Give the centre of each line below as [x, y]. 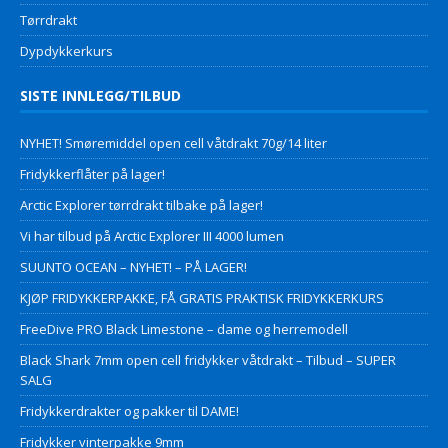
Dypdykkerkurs [66, 50]
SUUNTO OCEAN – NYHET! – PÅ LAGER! [133, 266]
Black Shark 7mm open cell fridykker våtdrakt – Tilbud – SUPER [208, 359]
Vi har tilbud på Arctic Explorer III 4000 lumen [152, 235]
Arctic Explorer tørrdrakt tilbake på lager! [141, 204]
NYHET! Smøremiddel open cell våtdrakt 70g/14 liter [173, 142]
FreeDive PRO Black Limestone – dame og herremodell [184, 328]
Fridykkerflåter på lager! [92, 173]
